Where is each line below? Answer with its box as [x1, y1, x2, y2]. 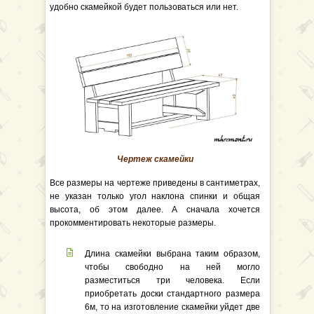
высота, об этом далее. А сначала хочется [50, 205, 260, 214]
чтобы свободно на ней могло [85, 262, 260, 272]
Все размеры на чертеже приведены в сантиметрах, [50, 178, 260, 188]
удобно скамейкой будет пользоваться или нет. [50, 2, 238, 12]
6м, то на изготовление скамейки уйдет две [85, 302, 260, 312]
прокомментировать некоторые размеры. [50, 218, 216, 228]
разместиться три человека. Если [85, 275, 260, 285]
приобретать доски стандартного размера [85, 289, 260, 299]
